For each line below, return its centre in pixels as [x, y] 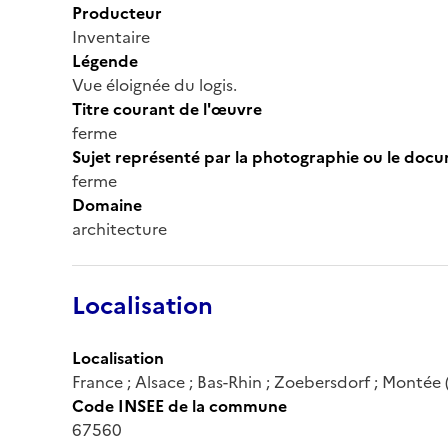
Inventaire [111, 36]
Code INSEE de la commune [179, 405]
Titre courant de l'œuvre [167, 108]
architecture [119, 228]
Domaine [107, 204]
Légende [105, 60]
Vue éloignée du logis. [154, 84]
